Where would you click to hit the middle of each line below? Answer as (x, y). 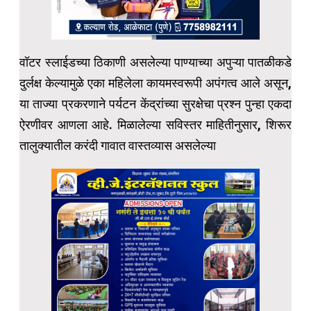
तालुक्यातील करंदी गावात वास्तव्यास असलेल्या (118, 146)
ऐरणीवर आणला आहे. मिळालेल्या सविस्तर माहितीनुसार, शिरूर (155, 125)
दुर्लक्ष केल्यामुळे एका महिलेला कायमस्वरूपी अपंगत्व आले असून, (155, 83)
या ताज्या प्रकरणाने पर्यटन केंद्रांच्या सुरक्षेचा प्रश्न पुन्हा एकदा (155, 104)
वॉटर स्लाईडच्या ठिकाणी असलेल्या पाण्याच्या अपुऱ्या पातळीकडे (155, 62)
